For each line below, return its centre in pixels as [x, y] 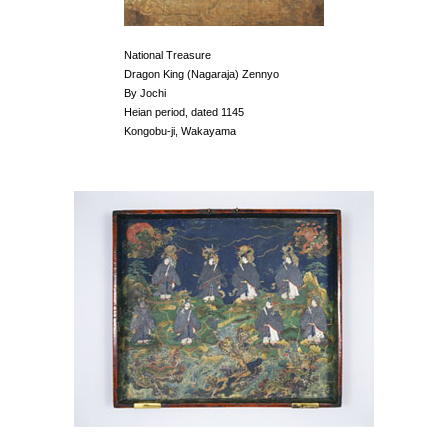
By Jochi [145, 93]
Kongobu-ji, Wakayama [180, 131]
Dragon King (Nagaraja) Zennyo [201, 74]
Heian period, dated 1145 [184, 112]
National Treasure [167, 55]
